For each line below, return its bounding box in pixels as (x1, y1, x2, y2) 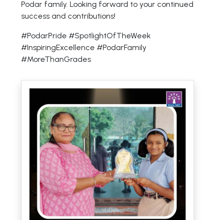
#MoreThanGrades (21, 55, 91, 64)
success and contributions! (21, 11, 116, 21)
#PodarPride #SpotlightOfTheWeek (21, 31, 151, 40)
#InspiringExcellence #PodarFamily (21, 43, 147, 52)
